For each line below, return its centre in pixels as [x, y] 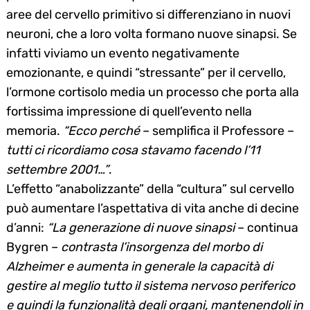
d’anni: [27, 227]
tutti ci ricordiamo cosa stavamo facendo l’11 [133, 150]
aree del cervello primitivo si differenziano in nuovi [148, 14]
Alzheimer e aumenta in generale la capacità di [139, 266]
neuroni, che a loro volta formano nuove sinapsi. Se [152, 34]
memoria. [35, 130]
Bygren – [34, 247]
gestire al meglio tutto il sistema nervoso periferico [151, 285]
